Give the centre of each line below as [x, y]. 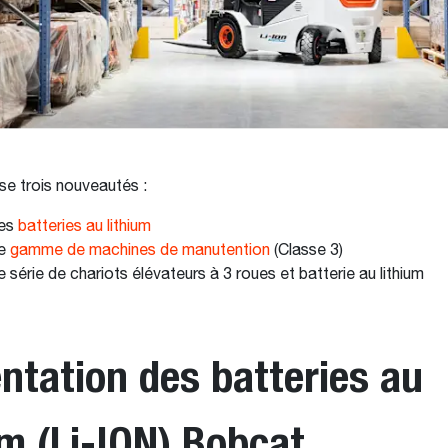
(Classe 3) [306, 251]
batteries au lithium [88, 227]
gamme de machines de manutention [139, 251]
